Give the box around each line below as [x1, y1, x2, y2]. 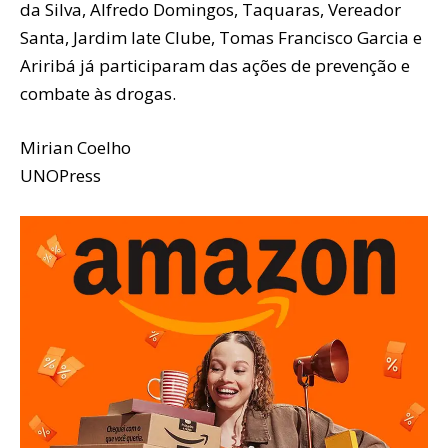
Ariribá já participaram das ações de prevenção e [20, 53, 410, 77]
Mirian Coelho [20, 135, 131, 159]
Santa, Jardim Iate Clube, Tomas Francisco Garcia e [20, 25, 422, 49]
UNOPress [20, 163, 101, 187]
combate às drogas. [20, 81, 176, 105]
